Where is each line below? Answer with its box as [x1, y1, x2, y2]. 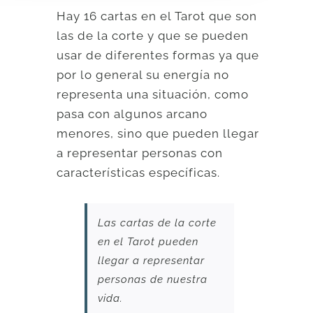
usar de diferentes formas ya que [57, 48, 260, 62]
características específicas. [57, 165, 221, 180]
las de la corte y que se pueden [57, 28, 249, 43]
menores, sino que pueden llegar [57, 126, 260, 140]
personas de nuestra [98, 272, 208, 286]
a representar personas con [57, 145, 224, 160]
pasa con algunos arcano [57, 106, 208, 121]
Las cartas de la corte [98, 216, 217, 229]
